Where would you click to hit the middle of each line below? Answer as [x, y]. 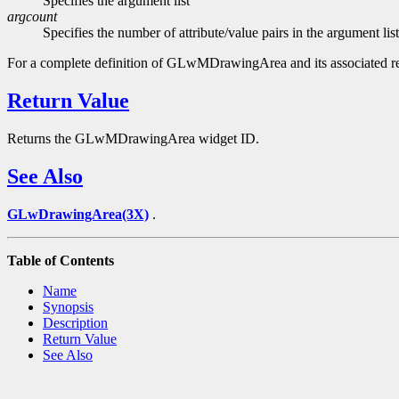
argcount [32, 17]
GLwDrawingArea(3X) [78, 215]
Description [75, 323]
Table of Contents [61, 261]
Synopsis [68, 307]
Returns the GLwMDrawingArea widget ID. [133, 139]
